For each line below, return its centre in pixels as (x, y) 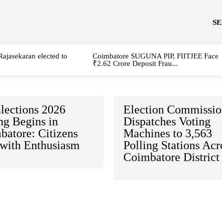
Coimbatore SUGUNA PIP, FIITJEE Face (155, 56)
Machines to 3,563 (168, 133)
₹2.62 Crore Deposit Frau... (135, 63)
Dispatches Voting (167, 121)
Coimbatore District (172, 157)
